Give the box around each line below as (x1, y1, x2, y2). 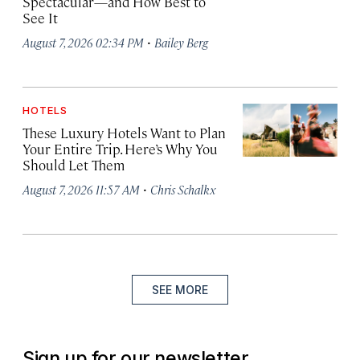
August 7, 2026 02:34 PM (22, 35, 144, 50)
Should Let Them (22, 156, 125, 174)
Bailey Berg (154, 35, 208, 50)
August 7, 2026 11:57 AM (22, 182, 140, 197)
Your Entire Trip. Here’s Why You (22, 140, 218, 157)
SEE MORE (152, 283, 208, 297)
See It (22, 9, 58, 27)
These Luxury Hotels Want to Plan (22, 124, 226, 141)
